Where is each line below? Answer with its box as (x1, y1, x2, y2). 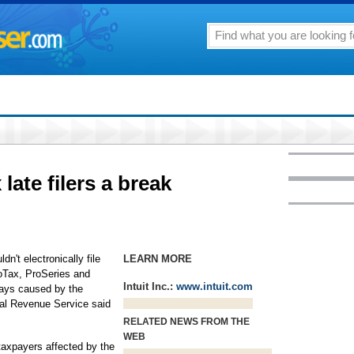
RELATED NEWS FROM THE (123, 316, 250, 327)
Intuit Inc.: (123, 281, 176, 292)
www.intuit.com (176, 281, 253, 292)
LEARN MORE (123, 253, 192, 265)
